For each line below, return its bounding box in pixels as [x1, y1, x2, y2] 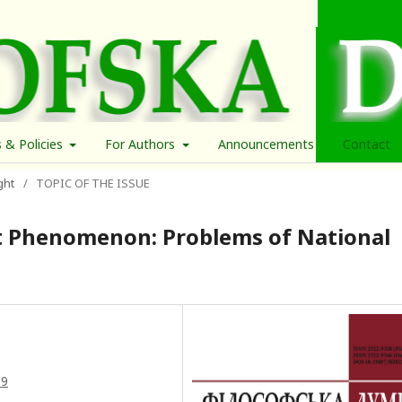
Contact [342, 135, 390, 153]
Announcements [217, 135, 314, 153]
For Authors [105, 135, 179, 153]
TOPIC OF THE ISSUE [36, 174, 150, 191]
